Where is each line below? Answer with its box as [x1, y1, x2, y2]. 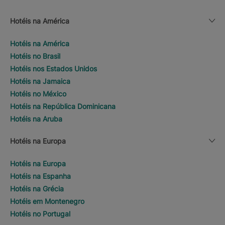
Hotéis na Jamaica [10, 77, 70, 85]
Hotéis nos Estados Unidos [10, 64, 97, 73]
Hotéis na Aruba [10, 115, 62, 123]
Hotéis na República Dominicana [10, 102, 116, 110]
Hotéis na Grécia [10, 184, 64, 193]
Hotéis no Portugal [10, 209, 70, 218]
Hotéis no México [10, 89, 66, 98]
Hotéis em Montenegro [10, 197, 84, 205]
